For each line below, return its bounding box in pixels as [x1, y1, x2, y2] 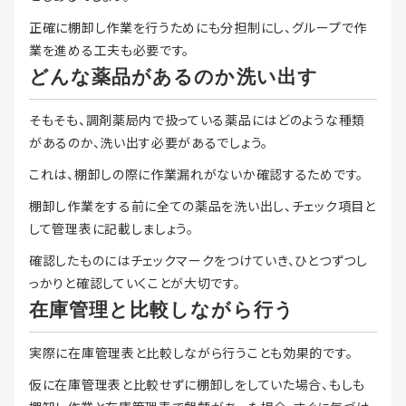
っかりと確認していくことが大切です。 [29, 274, 241, 293]
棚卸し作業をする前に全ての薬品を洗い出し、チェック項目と [29, 197, 376, 216]
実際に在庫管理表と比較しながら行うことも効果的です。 [29, 343, 353, 362]
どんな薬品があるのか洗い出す [29, 66, 318, 88]
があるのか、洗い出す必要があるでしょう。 [29, 133, 268, 152]
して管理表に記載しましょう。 [29, 219, 194, 238]
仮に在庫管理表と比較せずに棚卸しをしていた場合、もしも [29, 375, 365, 394]
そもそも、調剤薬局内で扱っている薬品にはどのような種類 [29, 111, 365, 130]
